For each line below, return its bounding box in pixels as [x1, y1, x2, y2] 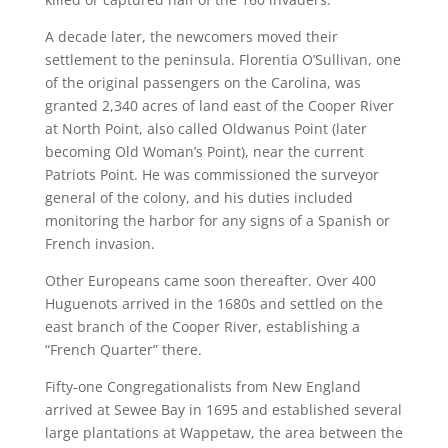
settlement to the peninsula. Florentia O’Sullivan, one [44, 50, 401, 69]
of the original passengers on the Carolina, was [44, 73, 361, 92]
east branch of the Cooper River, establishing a [44, 317, 360, 336]
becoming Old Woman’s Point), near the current [44, 142, 364, 161]
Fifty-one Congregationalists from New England [44, 377, 361, 396]
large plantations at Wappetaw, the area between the [44, 423, 403, 442]
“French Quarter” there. [44, 340, 202, 359]
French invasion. [44, 234, 155, 253]
